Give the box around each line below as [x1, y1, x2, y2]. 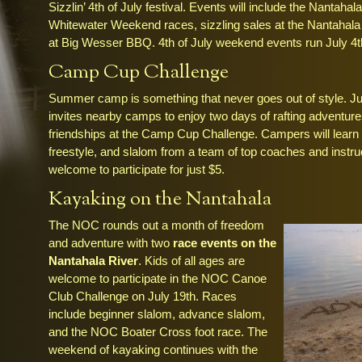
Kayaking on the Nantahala [48, 186, 271, 213]
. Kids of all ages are [138, 254, 245, 267]
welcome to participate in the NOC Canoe [48, 271, 267, 285]
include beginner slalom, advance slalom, [48, 307, 265, 321]
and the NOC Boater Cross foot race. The [48, 325, 267, 339]
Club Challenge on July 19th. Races [48, 289, 237, 303]
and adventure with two [48, 236, 173, 250]
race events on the [173, 236, 276, 250]
